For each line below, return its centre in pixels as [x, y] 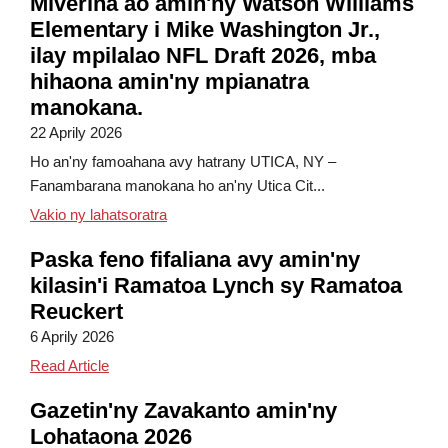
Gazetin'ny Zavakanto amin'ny [183, 410]
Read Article [69, 365]
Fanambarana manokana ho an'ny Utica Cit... [177, 185]
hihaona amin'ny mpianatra [169, 81]
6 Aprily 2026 [72, 336]
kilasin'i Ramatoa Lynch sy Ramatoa [216, 285]
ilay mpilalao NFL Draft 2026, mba [203, 55]
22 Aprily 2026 [76, 132]
